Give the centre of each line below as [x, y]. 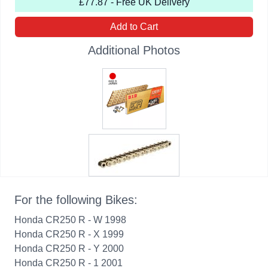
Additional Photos [134, 50]
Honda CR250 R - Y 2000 [69, 249]
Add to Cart [134, 27]
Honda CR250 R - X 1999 [69, 234]
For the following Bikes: [76, 200]
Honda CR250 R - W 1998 [70, 220]
